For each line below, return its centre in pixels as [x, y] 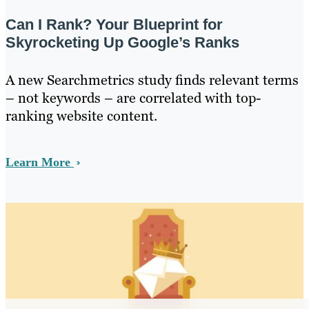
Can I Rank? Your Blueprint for [114, 24]
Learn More [40, 162]
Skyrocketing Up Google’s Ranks [122, 42]
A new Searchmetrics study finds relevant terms [152, 80]
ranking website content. [81, 116]
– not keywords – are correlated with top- [133, 98]
